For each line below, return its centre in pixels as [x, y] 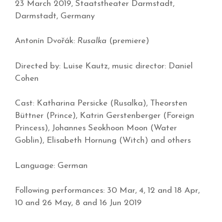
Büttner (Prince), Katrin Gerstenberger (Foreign [105, 116]
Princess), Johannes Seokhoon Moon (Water [96, 128]
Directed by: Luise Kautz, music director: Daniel [104, 66]
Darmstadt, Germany [55, 16]
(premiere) [128, 41]
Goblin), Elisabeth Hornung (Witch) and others [103, 141]
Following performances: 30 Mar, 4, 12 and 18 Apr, [107, 191]
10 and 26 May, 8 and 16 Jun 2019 [78, 203]
